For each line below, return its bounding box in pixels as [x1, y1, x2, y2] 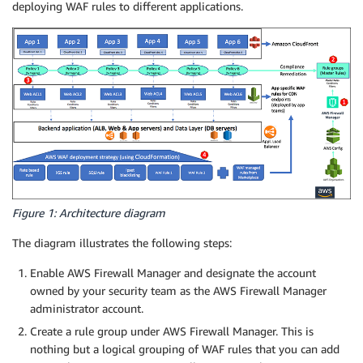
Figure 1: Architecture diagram [12, 206, 165, 220]
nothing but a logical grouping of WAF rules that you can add [30, 342, 340, 357]
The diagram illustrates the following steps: [12, 236, 232, 250]
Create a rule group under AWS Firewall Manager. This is [30, 324, 314, 339]
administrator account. [30, 301, 143, 316]
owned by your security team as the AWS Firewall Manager [30, 284, 327, 298]
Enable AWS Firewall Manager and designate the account [30, 266, 316, 280]
